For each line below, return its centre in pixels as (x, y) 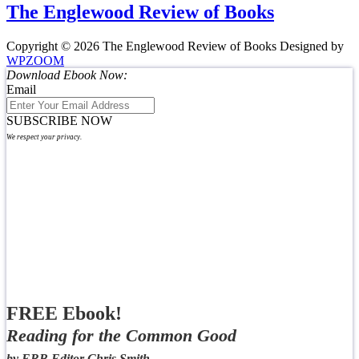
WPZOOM (35, 60)
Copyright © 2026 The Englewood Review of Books (141, 46)
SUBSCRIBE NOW (59, 120)
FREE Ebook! (64, 313)
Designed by (312, 46)
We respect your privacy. (44, 137)
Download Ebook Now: (67, 75)
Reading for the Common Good (121, 335)
